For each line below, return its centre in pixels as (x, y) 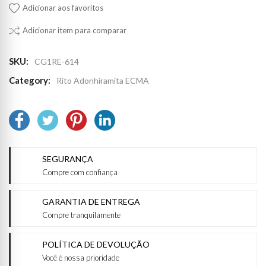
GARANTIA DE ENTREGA (91, 201)
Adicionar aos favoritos (63, 7)
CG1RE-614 (57, 61)
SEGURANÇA (68, 159)
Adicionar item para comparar (75, 30)
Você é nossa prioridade (81, 257)
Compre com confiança (80, 172)
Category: (30, 80)
